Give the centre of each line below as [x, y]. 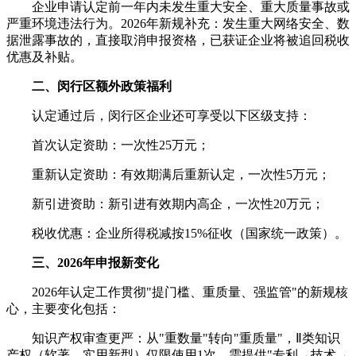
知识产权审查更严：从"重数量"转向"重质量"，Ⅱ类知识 [173, 338]
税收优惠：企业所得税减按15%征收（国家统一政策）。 [177, 233]
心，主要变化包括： [64, 308]
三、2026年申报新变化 [95, 262]
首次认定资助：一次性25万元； [108, 145]
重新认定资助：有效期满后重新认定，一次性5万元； [168, 174]
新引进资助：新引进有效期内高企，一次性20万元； [165, 203]
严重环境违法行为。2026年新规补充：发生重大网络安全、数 [178, 23]
